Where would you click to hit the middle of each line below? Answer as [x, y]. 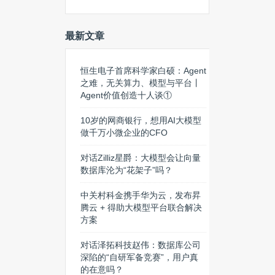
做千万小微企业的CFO [124, 133]
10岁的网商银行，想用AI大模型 [141, 120]
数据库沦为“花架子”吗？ [126, 170]
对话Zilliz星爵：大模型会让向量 [141, 158]
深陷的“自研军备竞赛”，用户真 [139, 257]
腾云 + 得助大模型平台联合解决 [141, 207]
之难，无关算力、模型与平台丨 [141, 83]
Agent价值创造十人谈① [126, 95]
